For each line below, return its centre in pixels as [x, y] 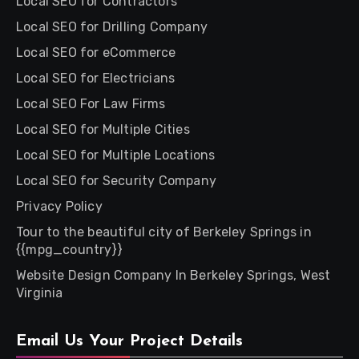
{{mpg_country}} [69, 250]
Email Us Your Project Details [129, 341]
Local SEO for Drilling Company [112, 27]
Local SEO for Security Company [116, 181]
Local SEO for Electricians [96, 78]
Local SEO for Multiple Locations [116, 155]
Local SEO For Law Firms [91, 104]
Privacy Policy [59, 206]
